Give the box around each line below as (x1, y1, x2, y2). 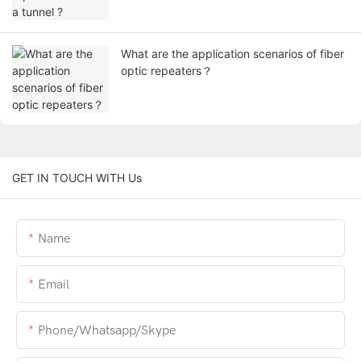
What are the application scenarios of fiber (121, 47, 344, 61)
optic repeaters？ (121, 64, 213, 78)
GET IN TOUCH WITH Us (12, 171, 142, 185)
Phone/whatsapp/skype (38, 323, 176, 338)
